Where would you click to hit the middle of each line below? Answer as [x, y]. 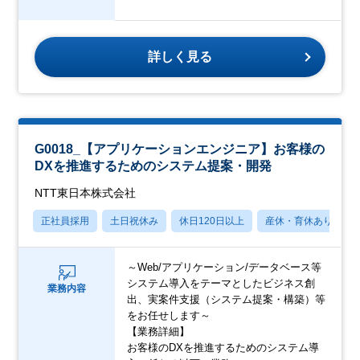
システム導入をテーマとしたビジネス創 [221, 283]
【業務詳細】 [159, 331]
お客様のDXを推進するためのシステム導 [223, 347]
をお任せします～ [169, 315]
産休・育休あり [299, 221]
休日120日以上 [212, 221]
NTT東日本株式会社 [86, 192]
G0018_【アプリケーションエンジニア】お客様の [180, 149]
